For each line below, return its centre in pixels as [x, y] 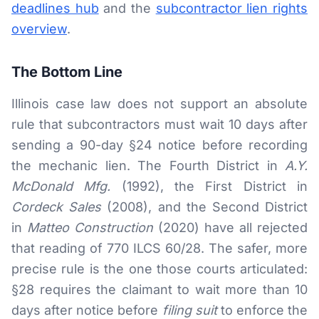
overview [39, 29]
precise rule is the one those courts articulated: [159, 269]
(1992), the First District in [209, 186]
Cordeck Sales [57, 207]
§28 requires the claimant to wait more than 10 [159, 289]
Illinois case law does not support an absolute [159, 104]
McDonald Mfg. [61, 186]
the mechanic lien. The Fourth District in [148, 166]
